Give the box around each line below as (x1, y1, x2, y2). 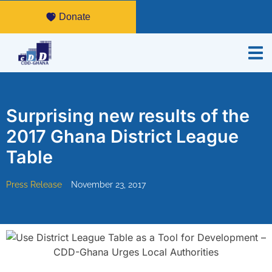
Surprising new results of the (6, 105, 250, 127)
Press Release (6, 180, 62, 190)
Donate (58, 11, 90, 22)
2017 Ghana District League (6, 126, 239, 148)
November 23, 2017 (71, 180, 146, 190)
